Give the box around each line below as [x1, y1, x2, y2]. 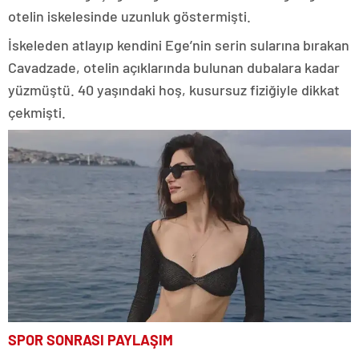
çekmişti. [8, 103, 66, 122]
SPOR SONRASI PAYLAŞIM [8, 331, 173, 349]
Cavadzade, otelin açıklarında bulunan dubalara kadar [8, 58, 340, 77]
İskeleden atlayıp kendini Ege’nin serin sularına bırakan [8, 36, 349, 54]
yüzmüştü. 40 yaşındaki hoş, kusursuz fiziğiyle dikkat [8, 81, 340, 99]
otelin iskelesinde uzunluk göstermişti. [8, 7, 251, 26]
